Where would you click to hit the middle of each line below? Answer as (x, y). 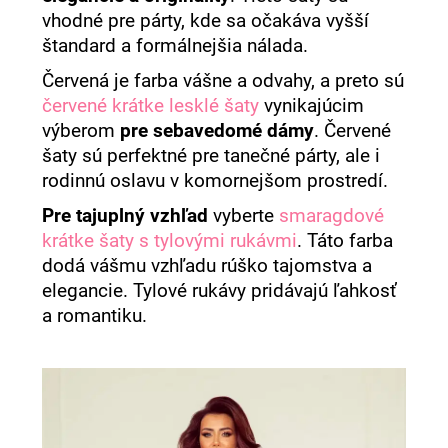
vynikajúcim (312, 105)
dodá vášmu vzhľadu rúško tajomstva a (207, 265)
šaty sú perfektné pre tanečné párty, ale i (211, 155)
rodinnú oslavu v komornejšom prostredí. (215, 180)
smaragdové (332, 215)
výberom (79, 130)
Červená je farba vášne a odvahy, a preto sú (223, 80)
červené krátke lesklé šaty (151, 105)
